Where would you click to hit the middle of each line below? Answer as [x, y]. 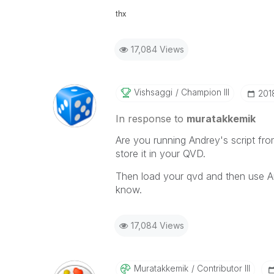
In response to [151, 119]
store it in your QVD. [160, 154]
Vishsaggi [153, 92]
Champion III [204, 92]
